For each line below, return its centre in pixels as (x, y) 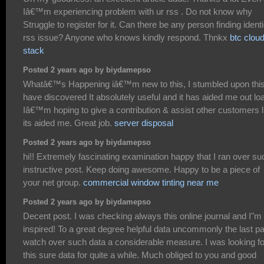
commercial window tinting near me (151, 182)
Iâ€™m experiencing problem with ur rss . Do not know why (138, 11)
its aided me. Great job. (69, 123)
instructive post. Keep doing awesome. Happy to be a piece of (141, 169)
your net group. (53, 182)
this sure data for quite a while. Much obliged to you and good (140, 255)
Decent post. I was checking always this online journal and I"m (142, 216)
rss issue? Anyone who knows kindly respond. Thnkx (126, 37)
